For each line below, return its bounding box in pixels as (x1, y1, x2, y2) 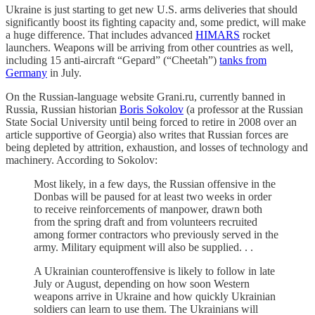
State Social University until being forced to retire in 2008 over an (6, 115, 297, 128)
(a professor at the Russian (184, 103, 303, 115)
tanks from (219, 53, 266, 66)
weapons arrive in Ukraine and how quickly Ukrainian (34, 290, 276, 302)
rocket (240, 28, 270, 41)
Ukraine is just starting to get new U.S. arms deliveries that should (6, 3, 297, 15)
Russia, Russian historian (6, 103, 120, 115)
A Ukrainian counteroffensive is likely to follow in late (34, 264, 275, 277)
